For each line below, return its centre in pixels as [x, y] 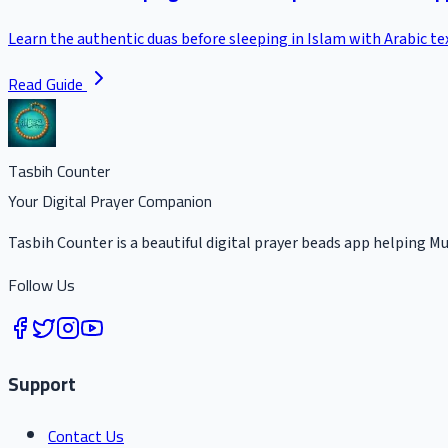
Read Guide [45, 83]
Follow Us [41, 284]
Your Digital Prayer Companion [110, 200]
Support [42, 385]
